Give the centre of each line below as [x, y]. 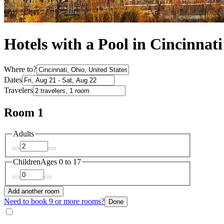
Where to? [20, 69]
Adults [23, 133]
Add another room [34, 191]
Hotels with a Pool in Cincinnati [113, 44]
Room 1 [24, 112]
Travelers [18, 90]
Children [27, 162]
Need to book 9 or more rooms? [54, 201]
